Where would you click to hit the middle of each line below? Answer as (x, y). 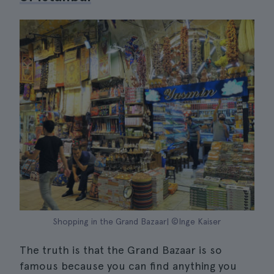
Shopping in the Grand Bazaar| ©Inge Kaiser (137, 221)
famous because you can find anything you (128, 266)
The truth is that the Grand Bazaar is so (121, 250)
